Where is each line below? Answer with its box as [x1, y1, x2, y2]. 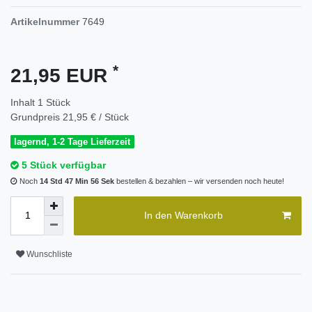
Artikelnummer [10, 16, 79, 28]
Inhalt [10, 97, 38, 109]
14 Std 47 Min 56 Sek [40, 176, 114, 185]
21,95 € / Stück [63, 111, 129, 123]
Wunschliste [26, 249, 72, 260]
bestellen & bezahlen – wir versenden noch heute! [114, 176, 284, 185]
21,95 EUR [10, 65, 113, 87]
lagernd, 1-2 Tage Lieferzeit [14, 136, 131, 148]
